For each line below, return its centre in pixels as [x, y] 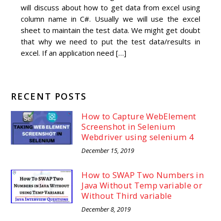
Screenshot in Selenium [129, 126]
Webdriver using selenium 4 [137, 137]
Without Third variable [127, 195]
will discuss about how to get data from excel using [110, 7]
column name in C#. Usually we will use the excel [110, 18]
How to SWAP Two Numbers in [143, 175]
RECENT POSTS [49, 96]
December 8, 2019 [106, 209]
